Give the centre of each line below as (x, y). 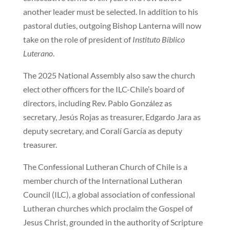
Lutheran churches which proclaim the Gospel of (108, 208)
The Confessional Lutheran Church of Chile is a (105, 167)
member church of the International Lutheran (102, 181)
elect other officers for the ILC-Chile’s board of (103, 89)
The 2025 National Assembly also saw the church (109, 75)
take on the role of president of (78, 40)
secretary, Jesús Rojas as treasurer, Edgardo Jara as (112, 117)
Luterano (38, 53)
